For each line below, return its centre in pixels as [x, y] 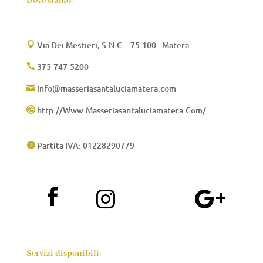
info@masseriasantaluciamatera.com [105, 89]
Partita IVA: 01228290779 [85, 146]
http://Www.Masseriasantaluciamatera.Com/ [120, 110]
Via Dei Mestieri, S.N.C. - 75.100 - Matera [112, 45]
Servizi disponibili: [63, 254]
